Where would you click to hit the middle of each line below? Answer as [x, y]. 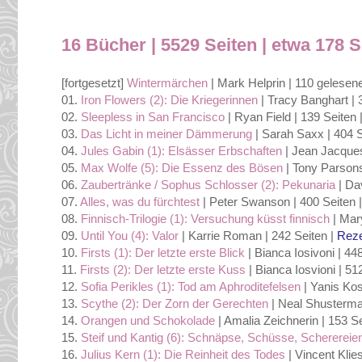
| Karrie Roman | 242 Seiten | [258, 236]
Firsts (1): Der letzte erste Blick [161, 253]
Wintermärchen [169, 83]
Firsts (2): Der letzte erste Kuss [163, 270]
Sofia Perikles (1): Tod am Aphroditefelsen [191, 287]
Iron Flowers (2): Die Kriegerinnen [171, 100]
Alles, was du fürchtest [140, 202]
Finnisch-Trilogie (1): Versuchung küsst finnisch [205, 219]
